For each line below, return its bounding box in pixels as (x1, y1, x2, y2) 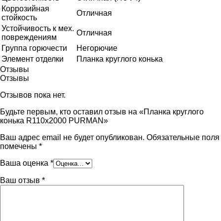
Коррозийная (1, 4, 49, 13)
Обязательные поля (147, 133, 220, 142)
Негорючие (76, 44, 117, 53)
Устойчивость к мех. (1, 24, 74, 33)
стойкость (1, 13, 37, 22)
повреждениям (1, 33, 57, 42)
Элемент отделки (1, 55, 64, 64)
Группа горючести (1, 44, 67, 53)
